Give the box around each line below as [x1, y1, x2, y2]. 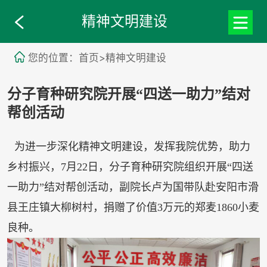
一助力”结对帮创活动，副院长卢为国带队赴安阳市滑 [7, 181, 259, 194]
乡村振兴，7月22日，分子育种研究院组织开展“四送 [7, 161, 253, 173]
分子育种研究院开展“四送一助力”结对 [7, 86, 250, 103]
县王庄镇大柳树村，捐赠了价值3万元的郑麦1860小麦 [7, 201, 259, 214]
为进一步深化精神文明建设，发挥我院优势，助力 [14, 141, 250, 153]
